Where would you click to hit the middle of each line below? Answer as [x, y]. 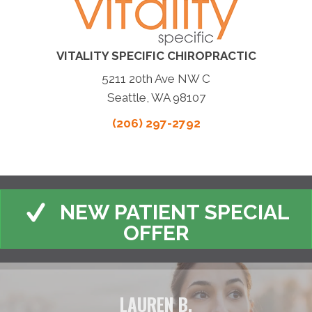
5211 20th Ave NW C [156, 79]
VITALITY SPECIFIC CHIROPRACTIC [156, 56]
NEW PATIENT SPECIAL [175, 212]
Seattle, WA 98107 [156, 98]
